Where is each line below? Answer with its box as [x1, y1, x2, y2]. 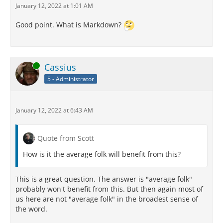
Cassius [44, 61, 76, 73]
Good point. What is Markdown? [15, 20, 123, 30]
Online [15, 61, 33, 70]
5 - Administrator [47, 74, 94, 83]
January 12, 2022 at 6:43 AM [15, 106, 93, 114]
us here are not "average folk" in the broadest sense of [15, 194, 198, 204]
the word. [15, 204, 47, 214]
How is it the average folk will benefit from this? [23, 149, 181, 159]
